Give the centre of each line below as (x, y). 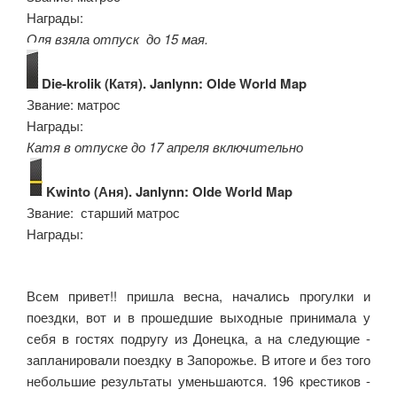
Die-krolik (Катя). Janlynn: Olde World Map (172, 83)
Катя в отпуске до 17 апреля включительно (165, 146)
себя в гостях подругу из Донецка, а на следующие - (198, 339)
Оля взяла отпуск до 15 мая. (117, 38)
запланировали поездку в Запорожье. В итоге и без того (198, 360)
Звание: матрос (74, 104)
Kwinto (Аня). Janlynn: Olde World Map (167, 191)
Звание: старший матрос (103, 212)
